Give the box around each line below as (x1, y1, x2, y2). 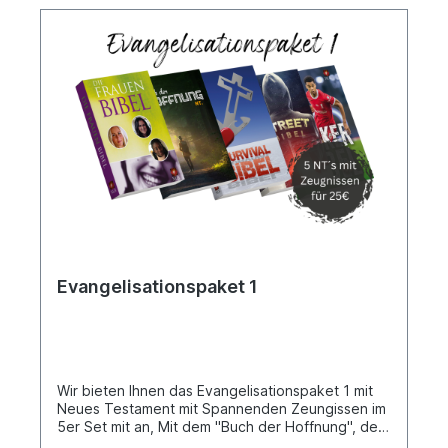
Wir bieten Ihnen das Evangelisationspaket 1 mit (57, 381, 373, 399)
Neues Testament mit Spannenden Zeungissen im (57, 399, 386, 417)
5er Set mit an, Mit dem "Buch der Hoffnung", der (57, 417, 383, 435)
